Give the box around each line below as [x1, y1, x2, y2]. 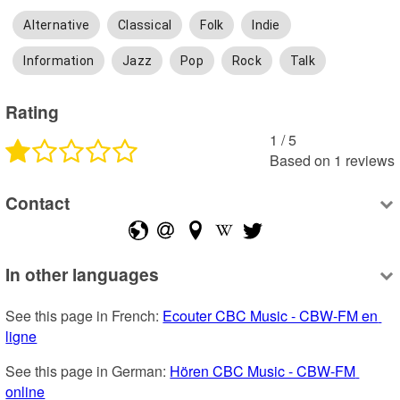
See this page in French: [5, 305, 163, 327]
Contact [5, 190, 71, 216]
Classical [118, 18, 172, 33]
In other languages [5, 261, 160, 287]
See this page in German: [5, 361, 171, 382]
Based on [269, 149, 330, 171]
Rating [5, 98, 60, 124]
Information [23, 54, 95, 69]
